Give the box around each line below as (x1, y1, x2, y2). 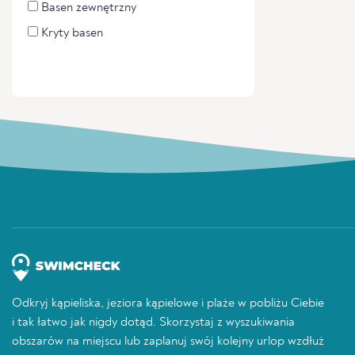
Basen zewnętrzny (38, 2, 136, 14)
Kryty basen (38, 27, 103, 40)
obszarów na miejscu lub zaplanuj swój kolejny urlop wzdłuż (12, 335, 324, 348)
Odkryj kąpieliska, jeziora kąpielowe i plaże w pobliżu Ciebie (12, 297, 324, 310)
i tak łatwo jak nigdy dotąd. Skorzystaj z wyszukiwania (12, 316, 295, 329)
